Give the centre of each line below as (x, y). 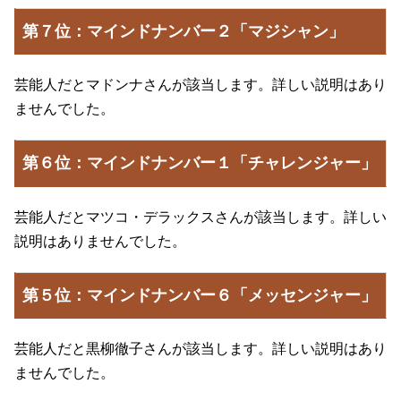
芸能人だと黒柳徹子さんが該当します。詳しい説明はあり (200, 349)
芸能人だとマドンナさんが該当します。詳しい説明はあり (200, 85)
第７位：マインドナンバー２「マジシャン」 (184, 31)
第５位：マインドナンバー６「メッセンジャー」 (200, 296)
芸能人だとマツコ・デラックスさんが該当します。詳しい (200, 217)
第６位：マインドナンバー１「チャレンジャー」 (200, 163)
